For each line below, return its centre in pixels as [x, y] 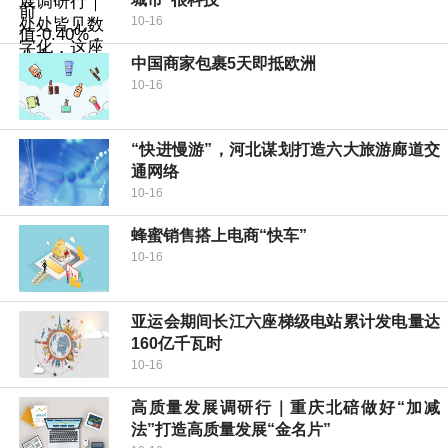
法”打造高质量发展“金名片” [231, 430]
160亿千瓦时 [176, 344]
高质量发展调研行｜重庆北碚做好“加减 [285, 408]
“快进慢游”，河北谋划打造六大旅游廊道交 [285, 150]
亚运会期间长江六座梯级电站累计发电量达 [285, 322]
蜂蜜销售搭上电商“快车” [219, 236]
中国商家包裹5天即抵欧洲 [223, 64]
